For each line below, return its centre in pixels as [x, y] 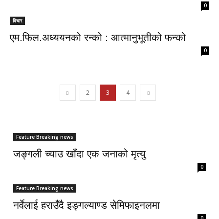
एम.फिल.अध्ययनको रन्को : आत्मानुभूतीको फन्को [98, 37]
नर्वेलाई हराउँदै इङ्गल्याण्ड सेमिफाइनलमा [87, 205]
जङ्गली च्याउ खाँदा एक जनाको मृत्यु [79, 154]
